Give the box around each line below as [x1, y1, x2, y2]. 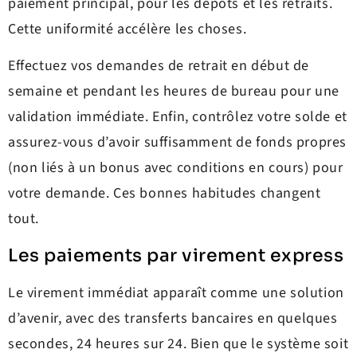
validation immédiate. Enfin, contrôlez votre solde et [8, 107, 347, 127]
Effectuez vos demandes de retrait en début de [8, 56, 310, 76]
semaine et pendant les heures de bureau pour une [8, 81, 339, 102]
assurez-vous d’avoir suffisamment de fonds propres [8, 132, 347, 153]
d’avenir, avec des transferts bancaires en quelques [8, 308, 338, 328]
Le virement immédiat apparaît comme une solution [8, 282, 344, 303]
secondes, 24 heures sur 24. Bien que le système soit [8, 333, 349, 354]
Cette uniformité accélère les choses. [8, 19, 247, 40]
